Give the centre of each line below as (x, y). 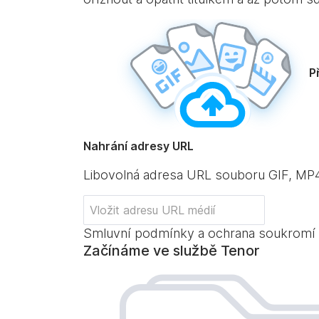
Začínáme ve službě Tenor (171, 251)
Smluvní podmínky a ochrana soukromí (199, 233)
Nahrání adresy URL (138, 146)
